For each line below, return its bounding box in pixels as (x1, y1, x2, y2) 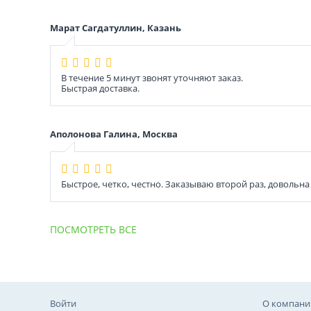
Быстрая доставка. (61, 82, 140, 94)
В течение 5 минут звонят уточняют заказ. (61, 72, 243, 84)
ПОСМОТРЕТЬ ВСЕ (50, 223, 137, 236)
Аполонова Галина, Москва (50, 128, 178, 140)
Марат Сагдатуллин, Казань (50, 22, 181, 34)
